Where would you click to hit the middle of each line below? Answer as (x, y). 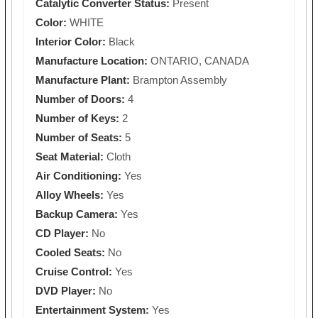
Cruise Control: (75, 271)
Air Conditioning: (80, 175)
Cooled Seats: (72, 252)
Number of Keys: (79, 118)
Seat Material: (71, 156)
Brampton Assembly (180, 79)
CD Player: (64, 233)
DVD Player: (67, 290)
